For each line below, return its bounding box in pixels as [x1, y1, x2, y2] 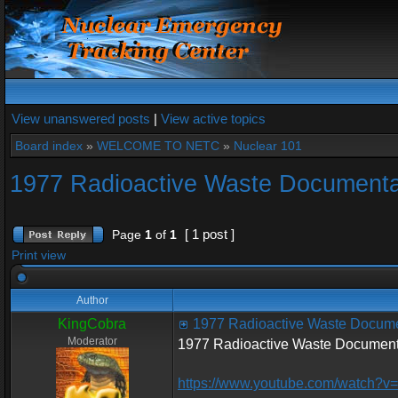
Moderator [67, 335, 117, 347]
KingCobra [58, 316, 126, 331]
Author [76, 294, 108, 306]
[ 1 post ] [181, 227, 238, 242]
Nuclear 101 [234, 139, 302, 153]
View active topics [161, 111, 266, 126]
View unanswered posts [12, 111, 150, 126]
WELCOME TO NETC [97, 139, 219, 153]
